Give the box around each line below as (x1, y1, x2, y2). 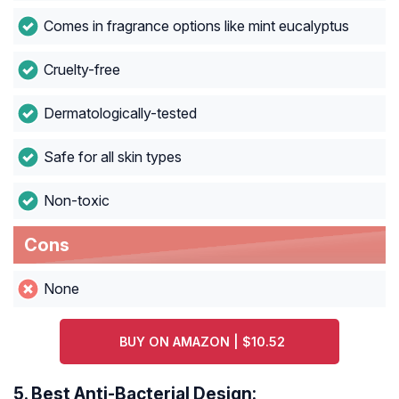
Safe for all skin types (43, 148, 182, 167)
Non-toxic (43, 191, 110, 210)
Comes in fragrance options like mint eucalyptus (43, 17, 349, 36)
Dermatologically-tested (43, 104, 197, 123)
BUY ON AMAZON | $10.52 (118, 334, 285, 350)
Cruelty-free (43, 61, 120, 79)
